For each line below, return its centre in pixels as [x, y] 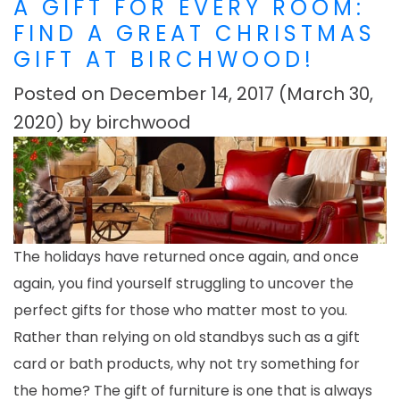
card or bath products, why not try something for [187, 364]
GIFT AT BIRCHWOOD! [164, 59]
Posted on [61, 93]
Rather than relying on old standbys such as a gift [187, 337]
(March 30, [324, 93]
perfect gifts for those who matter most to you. [180, 311]
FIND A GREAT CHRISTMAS [195, 33]
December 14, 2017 [192, 93]
